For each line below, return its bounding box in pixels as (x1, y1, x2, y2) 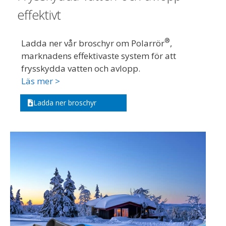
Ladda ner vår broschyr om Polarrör (21, 37, 164, 49)
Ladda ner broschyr (33, 97, 96, 107)
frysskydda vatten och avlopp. (21, 62, 140, 74)
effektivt (17, 6, 61, 23)
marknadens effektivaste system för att (21, 49, 176, 62)
